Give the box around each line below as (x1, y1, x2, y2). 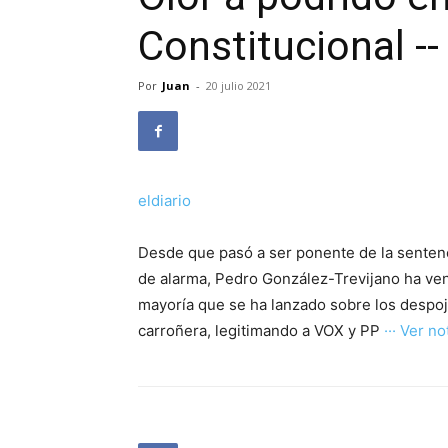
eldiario (138, 191, 191, 210)
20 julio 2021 (206, 78, 271, 93)
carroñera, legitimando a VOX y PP (138, 321, 384, 340)
